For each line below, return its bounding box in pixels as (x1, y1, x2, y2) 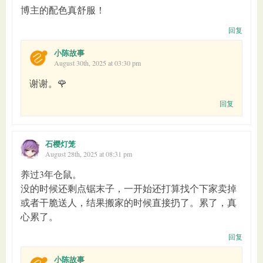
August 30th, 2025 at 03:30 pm (54, 58, 141, 68)
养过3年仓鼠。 (21, 167, 82, 180)
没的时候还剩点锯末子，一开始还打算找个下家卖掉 (21, 181, 237, 194)
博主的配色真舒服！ (21, 3, 105, 16)
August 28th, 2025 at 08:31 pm (45, 149, 132, 159)
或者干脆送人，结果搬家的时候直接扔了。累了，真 (21, 195, 237, 208)
